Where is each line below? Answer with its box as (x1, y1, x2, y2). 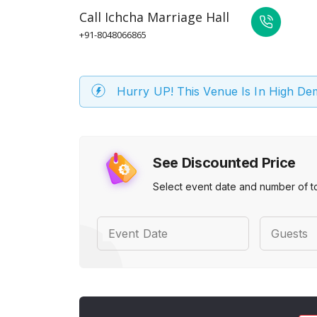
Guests (270, 226, 309, 241)
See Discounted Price (153, 154, 296, 171)
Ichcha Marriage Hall (105, 8, 229, 25)
